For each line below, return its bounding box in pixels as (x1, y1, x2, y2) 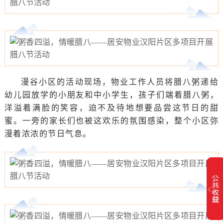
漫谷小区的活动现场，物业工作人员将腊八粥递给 (21, 77, 219, 86)
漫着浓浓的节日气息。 (4, 129, 92, 138)
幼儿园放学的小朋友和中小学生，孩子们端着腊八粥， (4, 90, 219, 99)
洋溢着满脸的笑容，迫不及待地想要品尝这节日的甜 (4, 103, 219, 112)
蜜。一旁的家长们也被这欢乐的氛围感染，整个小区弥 (4, 116, 219, 125)
